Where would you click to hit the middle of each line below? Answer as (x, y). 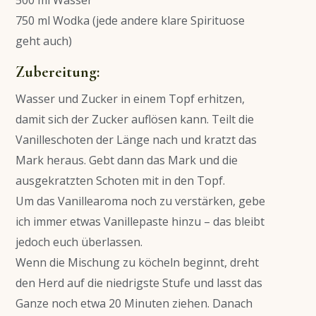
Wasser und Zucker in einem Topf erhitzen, (130, 99)
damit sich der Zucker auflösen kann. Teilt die (135, 120)
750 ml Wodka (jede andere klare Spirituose (130, 21)
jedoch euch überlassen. (79, 242)
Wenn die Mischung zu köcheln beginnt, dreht (137, 263)
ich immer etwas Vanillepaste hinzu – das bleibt (140, 222)
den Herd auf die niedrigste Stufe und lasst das (139, 283)
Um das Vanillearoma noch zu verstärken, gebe (140, 201)
